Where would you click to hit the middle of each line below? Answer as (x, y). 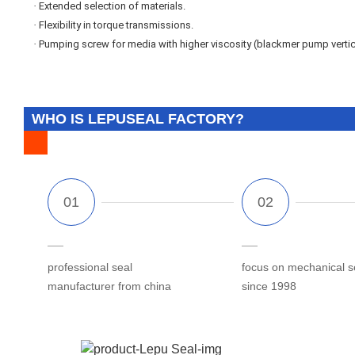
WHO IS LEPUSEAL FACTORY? (138, 118)
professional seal (90, 267)
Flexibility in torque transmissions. (116, 25)
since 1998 (269, 286)
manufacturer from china (109, 286)
